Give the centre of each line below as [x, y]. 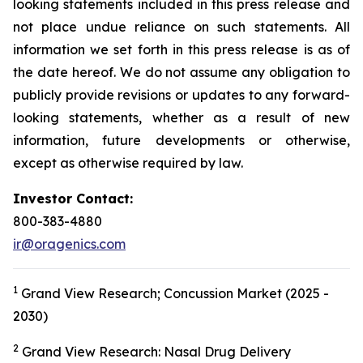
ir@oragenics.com [69, 244]
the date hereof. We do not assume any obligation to [181, 72]
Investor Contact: [73, 199]
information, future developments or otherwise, [181, 140]
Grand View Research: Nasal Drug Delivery [155, 352]
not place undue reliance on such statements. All [181, 27]
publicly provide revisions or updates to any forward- [181, 95]
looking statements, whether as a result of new [181, 117]
